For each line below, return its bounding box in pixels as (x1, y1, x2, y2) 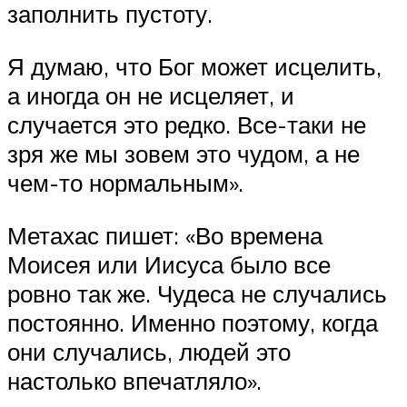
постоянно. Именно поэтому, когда (7, 307, 378, 337)
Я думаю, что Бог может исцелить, (7, 51, 382, 81)
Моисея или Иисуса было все (7, 249, 331, 279)
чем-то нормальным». (7, 167, 243, 197)
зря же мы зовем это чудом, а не (7, 138, 360, 168)
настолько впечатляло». (7, 365, 262, 395)
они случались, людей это (7, 336, 291, 366)
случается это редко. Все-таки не (7, 109, 366, 139)
